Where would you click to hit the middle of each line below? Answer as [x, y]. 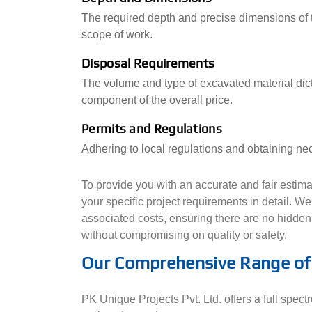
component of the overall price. [157, 100]
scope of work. [117, 34]
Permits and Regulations [152, 128]
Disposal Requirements [148, 63]
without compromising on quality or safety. [184, 235]
